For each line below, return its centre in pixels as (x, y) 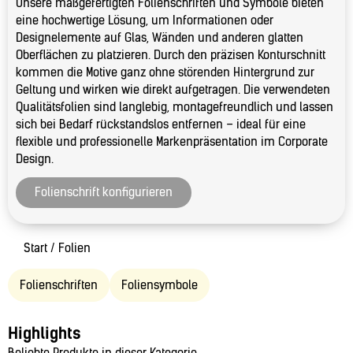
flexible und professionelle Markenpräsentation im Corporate (172, 142)
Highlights (44, 333)
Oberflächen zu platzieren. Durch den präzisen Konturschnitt (171, 55)
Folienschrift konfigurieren (104, 192)
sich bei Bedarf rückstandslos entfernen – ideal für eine (161, 124)
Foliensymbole (160, 285)
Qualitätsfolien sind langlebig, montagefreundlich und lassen (175, 107)
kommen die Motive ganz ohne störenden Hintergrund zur (165, 72)
